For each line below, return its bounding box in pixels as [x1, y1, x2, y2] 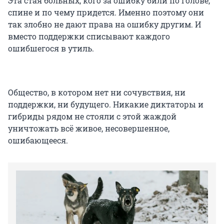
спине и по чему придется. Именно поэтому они [8, 6, 204, 17]
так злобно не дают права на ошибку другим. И [8, 18, 201, 29]
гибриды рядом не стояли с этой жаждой [8, 110, 176, 121]
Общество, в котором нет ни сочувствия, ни [8, 86, 185, 97]
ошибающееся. [8, 134, 68, 145]
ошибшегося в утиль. [8, 42, 94, 53]
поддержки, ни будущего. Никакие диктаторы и [8, 98, 203, 109]
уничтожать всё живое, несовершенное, [8, 122, 169, 133]
